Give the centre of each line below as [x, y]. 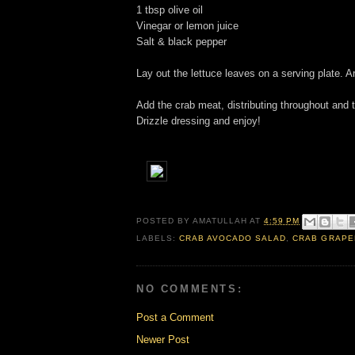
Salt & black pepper [181, 42]
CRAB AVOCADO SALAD [233, 239]
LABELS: [158, 239]
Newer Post [163, 340]
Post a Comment [175, 318]
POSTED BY [165, 221]
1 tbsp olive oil [170, 10]
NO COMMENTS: [190, 288]
